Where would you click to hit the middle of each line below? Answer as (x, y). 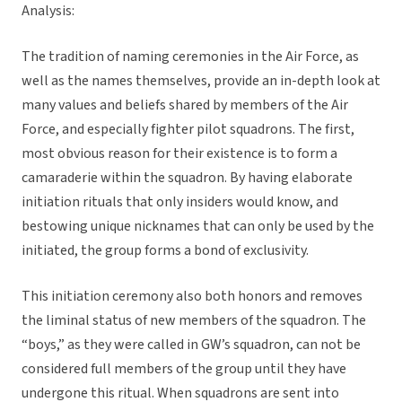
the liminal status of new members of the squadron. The (194, 321)
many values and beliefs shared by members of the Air (185, 105)
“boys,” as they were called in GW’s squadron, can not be (191, 345)
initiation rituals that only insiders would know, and (180, 202)
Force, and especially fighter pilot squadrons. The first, (188, 130)
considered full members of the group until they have (184, 369)
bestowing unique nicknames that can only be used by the (198, 227)
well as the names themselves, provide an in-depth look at (201, 81)
